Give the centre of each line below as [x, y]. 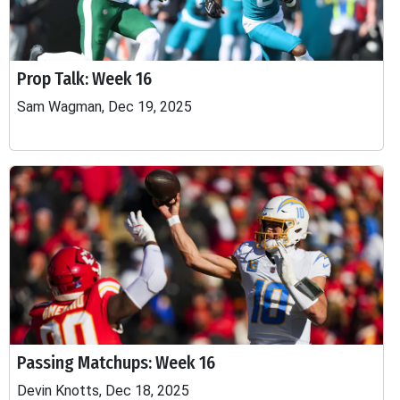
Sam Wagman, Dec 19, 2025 [104, 107]
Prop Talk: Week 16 [84, 79]
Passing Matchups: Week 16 [116, 362]
